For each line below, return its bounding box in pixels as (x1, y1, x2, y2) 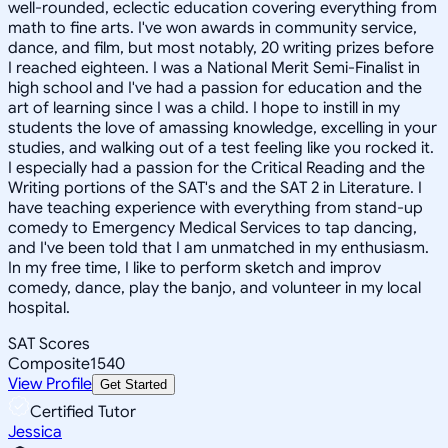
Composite (8, 353, 90, 374)
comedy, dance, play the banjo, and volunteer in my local (8, 277, 421, 298)
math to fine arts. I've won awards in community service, (8, 17, 417, 38)
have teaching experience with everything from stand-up (8, 197, 423, 218)
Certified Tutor (30, 401, 136, 422)
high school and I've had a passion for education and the (8, 77, 422, 98)
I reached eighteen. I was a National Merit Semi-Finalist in (8, 57, 420, 78)
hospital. (8, 297, 70, 318)
